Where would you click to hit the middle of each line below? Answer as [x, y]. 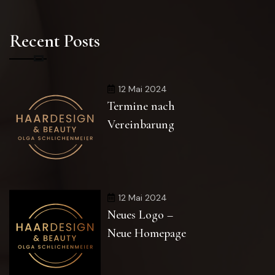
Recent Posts [55, 41]
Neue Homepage [147, 234]
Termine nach [141, 107]
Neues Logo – [140, 215]
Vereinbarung [141, 125]
